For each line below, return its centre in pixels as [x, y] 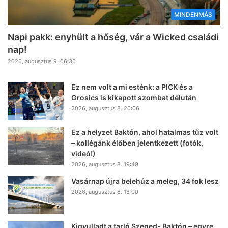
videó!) [83, 154]
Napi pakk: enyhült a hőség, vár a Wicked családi [113, 37]
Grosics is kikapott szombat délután [134, 98]
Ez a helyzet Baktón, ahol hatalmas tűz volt [145, 132]
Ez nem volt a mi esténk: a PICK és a [132, 87]
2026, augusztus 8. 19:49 [105, 165]
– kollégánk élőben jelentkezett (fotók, [137, 143]
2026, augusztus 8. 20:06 [105, 109]
